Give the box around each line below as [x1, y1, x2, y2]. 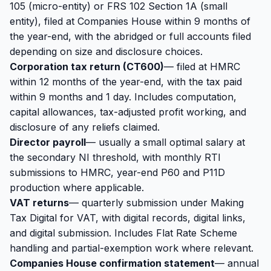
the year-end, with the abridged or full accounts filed [10, 30, 251, 42]
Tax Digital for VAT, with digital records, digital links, [10, 212, 246, 224]
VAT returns [10, 197, 69, 209]
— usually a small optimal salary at [86, 136, 245, 148]
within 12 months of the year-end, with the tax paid [10, 76, 242, 88]
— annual [215, 257, 259, 269]
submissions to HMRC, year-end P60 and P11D [10, 166, 225, 178]
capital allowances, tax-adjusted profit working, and [10, 106, 246, 118]
